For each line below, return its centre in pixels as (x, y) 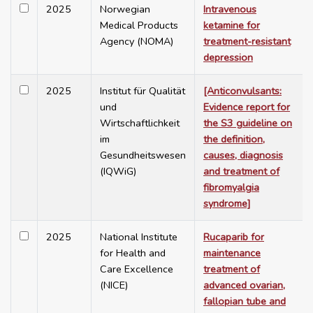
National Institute (139, 237)
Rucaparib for (234, 237)
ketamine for (232, 26)
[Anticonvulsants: (242, 91)
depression (228, 58)
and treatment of (241, 172)
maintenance (232, 253)
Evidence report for (247, 107)
